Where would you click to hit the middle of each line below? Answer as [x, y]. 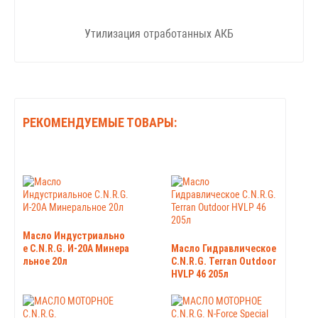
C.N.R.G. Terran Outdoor [224, 261]
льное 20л [45, 261]
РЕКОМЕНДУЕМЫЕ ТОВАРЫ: [100, 122]
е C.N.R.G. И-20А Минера [76, 248]
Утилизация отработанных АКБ [159, 34]
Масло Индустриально [74, 236]
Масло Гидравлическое [224, 248]
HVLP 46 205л [200, 274]
